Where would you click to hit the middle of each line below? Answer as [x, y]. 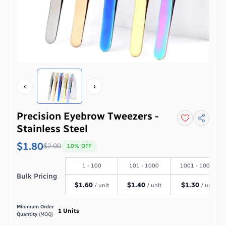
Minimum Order [35, 207]
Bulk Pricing [37, 176]
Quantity [28, 214]
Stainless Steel [52, 129]
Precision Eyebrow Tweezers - [88, 116]
